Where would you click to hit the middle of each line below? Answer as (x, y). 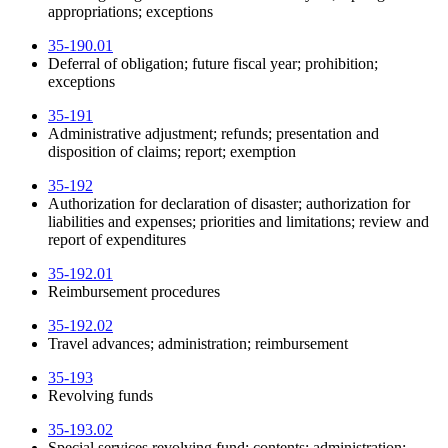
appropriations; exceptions (130, 12)
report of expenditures (117, 240)
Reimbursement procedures (134, 292)
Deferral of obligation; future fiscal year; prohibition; (213, 64)
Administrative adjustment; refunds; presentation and (213, 134)
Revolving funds (100, 396)
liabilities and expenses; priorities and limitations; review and (238, 222)
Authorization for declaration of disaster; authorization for (229, 204)
